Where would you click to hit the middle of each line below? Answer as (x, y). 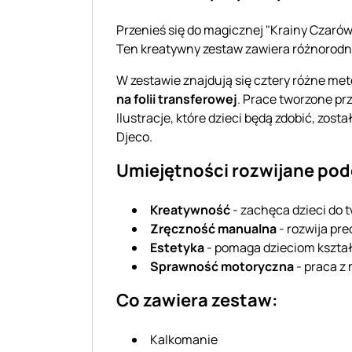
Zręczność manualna (213, 228)
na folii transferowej (177, 99)
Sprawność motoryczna (222, 266)
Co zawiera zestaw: (197, 300)
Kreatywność (190, 209)
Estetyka (177, 247)
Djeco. (134, 136)
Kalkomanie (184, 339)
